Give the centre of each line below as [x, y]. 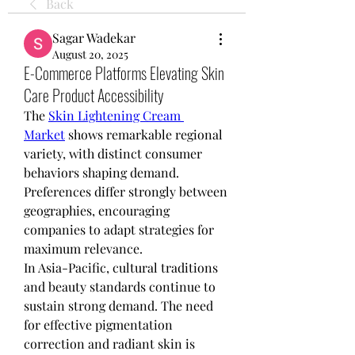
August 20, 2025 [90, 54]
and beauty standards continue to [120, 286]
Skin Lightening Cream [115, 115]
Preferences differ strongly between [126, 191]
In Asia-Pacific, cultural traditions [121, 267]
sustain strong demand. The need [118, 305]
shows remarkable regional [144, 134]
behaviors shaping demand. [101, 172]
